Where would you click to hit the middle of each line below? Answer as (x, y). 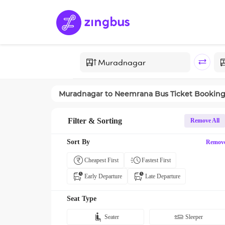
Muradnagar (81, 94)
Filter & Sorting (95, 121)
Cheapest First (101, 160)
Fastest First (156, 160)
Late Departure (163, 176)
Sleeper (194, 217)
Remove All (205, 121)
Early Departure (103, 176)
